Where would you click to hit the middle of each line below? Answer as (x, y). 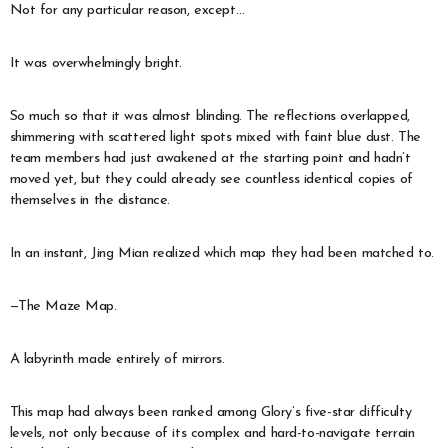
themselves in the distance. (89, 200)
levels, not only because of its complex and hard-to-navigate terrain (212, 433)
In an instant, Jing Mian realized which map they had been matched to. (221, 253)
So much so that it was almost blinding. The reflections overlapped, (209, 116)
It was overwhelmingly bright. (96, 63)
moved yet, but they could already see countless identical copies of (211, 179)
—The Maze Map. (63, 306)
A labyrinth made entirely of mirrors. (117, 359)
